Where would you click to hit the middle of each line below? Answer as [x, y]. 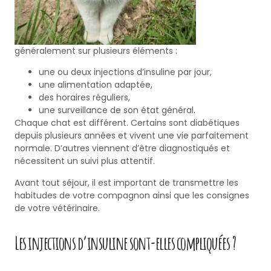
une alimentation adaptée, [96, 85]
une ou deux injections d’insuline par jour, [125, 72]
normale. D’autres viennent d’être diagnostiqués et [122, 149]
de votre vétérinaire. [57, 208]
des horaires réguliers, [84, 98]
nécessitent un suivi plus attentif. [85, 161]
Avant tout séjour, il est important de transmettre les [126, 182]
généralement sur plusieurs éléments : [96, 51]
